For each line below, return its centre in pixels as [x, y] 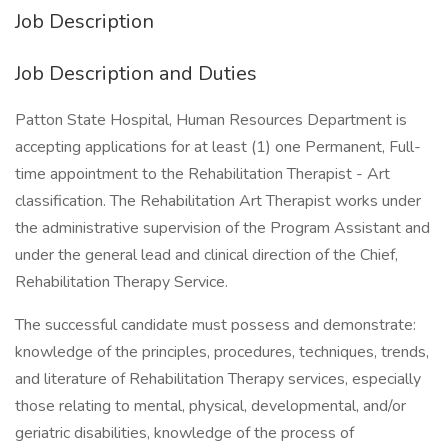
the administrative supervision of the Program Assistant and [222, 228]
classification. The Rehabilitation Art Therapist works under [218, 201]
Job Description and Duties [136, 73]
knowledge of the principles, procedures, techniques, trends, [222, 352]
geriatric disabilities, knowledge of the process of [184, 433]
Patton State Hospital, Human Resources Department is [211, 120]
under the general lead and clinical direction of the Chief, [206, 255]
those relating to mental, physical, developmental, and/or [210, 406]
